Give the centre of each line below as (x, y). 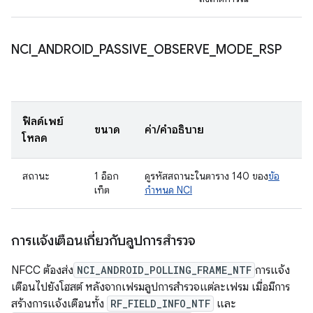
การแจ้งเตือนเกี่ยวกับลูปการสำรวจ (103, 241)
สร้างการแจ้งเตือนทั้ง (59, 304)
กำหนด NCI (168, 190)
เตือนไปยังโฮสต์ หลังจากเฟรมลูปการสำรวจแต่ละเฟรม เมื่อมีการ (151, 287)
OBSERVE (182, 50)
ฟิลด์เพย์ (43, 122)
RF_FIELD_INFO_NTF (160, 304)
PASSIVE (123, 50)
